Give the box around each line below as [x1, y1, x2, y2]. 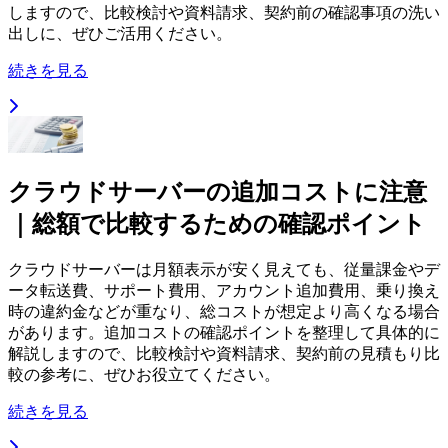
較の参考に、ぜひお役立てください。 [8, 366, 280, 384]
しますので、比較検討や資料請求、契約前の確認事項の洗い [8, 3, 440, 21]
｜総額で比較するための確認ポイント [8, 211, 426, 238]
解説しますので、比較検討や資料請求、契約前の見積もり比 [8, 345, 440, 363]
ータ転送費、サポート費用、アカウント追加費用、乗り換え [8, 282, 440, 300]
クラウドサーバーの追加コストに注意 [8, 179, 427, 206]
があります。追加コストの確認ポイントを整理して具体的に [8, 324, 440, 342]
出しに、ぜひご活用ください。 [8, 24, 232, 42]
